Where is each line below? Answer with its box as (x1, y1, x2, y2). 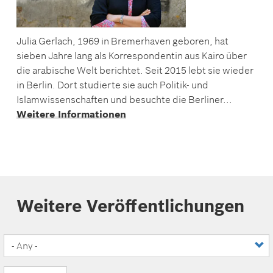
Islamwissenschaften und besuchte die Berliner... (16, 93, 232, 105)
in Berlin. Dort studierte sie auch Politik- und (16, 78, 208, 91)
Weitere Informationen (16, 107, 126, 120)
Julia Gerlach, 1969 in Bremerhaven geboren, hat (16, 34, 229, 47)
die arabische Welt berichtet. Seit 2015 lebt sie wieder (16, 63, 253, 76)
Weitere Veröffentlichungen (16, 195, 244, 217)
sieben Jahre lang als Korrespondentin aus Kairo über (16, 49, 247, 62)
